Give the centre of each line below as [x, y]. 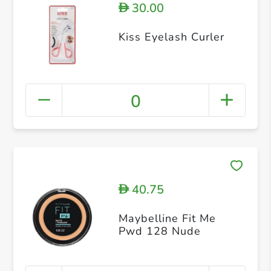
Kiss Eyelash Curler [171, 37]
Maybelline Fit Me [167, 218]
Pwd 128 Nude [159, 231]
